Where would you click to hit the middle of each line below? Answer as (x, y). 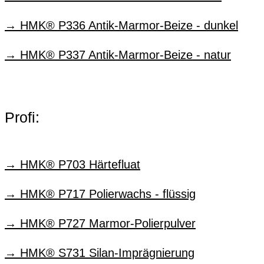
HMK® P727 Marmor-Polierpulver (108, 223)
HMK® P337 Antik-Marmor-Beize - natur (126, 55)
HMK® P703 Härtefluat (80, 164)
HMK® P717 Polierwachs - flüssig (108, 194)
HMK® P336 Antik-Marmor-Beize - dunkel (129, 25)
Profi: (22, 118)
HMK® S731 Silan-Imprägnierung (107, 253)
